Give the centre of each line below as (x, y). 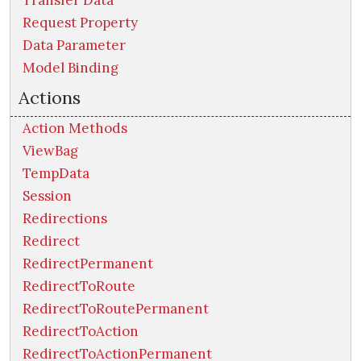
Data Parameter (74, 46)
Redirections (65, 219)
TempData (56, 174)
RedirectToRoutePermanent (116, 309)
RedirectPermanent (88, 264)
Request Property (80, 23)
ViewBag (50, 151)
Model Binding (71, 68)
